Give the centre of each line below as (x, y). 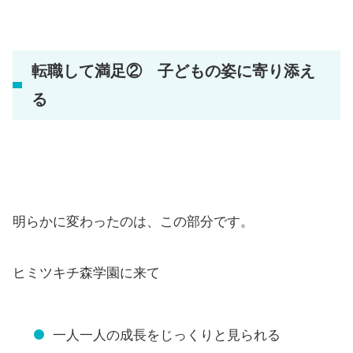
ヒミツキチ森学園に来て (86, 273)
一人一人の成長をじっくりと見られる (167, 336)
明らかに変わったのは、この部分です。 (133, 222)
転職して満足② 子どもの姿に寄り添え (173, 71)
